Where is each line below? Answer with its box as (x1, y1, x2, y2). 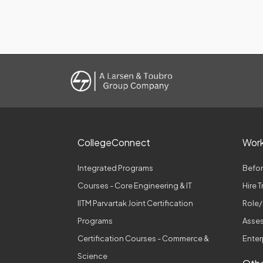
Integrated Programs (77, 163, 153, 173)
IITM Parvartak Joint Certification (77, 198, 193, 208)
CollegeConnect (77, 136, 150, 149)
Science (77, 251, 107, 261)
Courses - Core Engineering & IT (77, 181, 192, 191)
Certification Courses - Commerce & (77, 234, 209, 244)
